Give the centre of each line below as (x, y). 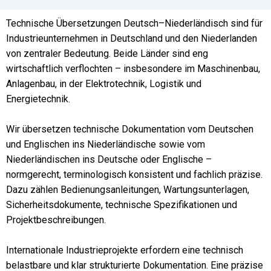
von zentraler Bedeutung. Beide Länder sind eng (107, 54)
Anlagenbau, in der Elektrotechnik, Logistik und (104, 84)
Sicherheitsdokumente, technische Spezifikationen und (122, 205)
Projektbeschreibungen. (56, 220)
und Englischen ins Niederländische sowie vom (106, 144)
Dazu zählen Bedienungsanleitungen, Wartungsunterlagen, (128, 190)
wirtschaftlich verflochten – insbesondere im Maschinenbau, (133, 69)
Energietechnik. (38, 99)
